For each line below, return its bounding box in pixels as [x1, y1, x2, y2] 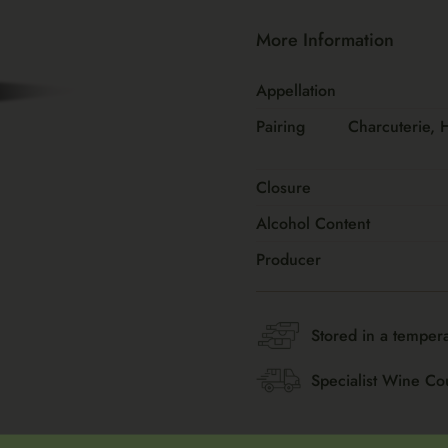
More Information [256, 27, 394, 53]
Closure [256, 176, 311, 199]
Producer [256, 248, 321, 271]
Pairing [256, 115, 305, 138]
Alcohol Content [256, 212, 370, 235]
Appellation [256, 79, 336, 102]
